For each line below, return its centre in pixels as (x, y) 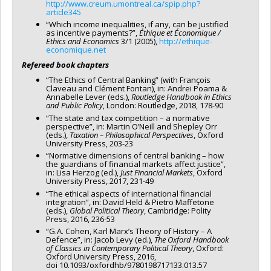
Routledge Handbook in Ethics (181, 97)
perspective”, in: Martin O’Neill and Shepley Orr (132, 126)
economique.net (76, 50)
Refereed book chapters (65, 65)
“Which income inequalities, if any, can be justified (137, 24)
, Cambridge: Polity (178, 210)
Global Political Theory (107, 210)
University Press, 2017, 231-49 (100, 181)
